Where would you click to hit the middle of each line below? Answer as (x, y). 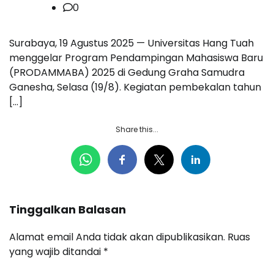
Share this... (137, 129)
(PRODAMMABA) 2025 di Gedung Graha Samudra (127, 72)
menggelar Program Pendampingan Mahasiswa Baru (136, 57)
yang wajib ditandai (56, 251)
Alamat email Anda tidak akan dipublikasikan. (117, 237)
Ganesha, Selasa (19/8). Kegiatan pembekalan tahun (135, 87)
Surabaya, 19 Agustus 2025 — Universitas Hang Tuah (131, 43)
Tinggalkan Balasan (68, 209)
